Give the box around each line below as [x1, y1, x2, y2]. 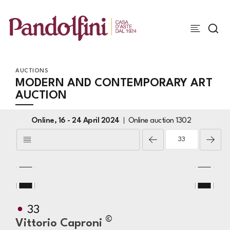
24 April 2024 [72, 117, 120, 125]
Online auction [128, 117, 176, 125]
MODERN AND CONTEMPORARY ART [15, 78, 213, 89]
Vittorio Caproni [15, 218, 105, 229]
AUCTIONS [15, 68, 48, 74]
